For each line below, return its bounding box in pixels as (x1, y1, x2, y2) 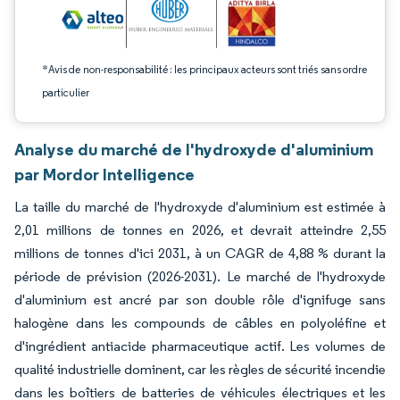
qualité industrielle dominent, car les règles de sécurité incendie (14, 361, 386, 378)
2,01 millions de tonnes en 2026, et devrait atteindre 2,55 (14, 221, 386, 238)
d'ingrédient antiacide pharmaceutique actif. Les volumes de (14, 337, 386, 354)
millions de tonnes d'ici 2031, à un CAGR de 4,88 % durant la (14, 245, 386, 262)
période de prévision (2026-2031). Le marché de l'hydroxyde (14, 268, 386, 285)
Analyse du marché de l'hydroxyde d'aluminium (14, 138, 373, 160)
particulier (42, 86, 89, 99)
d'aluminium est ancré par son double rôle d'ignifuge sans (14, 291, 386, 308)
